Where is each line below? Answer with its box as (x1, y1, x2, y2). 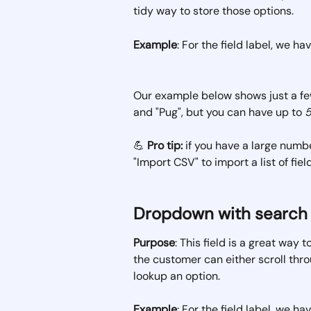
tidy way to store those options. (133, 3, 294, 19)
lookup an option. (133, 268, 220, 283)
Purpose (133, 235, 175, 250)
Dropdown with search (133, 202, 308, 224)
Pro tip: (147, 138, 183, 153)
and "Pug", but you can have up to (133, 104, 305, 119)
